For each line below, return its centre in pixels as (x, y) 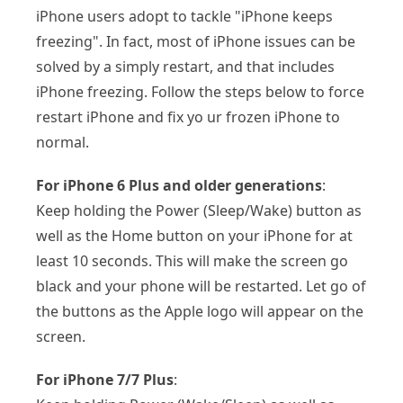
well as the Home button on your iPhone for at (194, 235)
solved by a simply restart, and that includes (185, 66)
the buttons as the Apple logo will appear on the (200, 311)
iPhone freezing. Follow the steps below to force (200, 91)
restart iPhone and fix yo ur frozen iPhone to (188, 116)
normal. (63, 142)
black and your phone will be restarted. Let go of (201, 286)
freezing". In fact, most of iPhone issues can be (196, 41)
